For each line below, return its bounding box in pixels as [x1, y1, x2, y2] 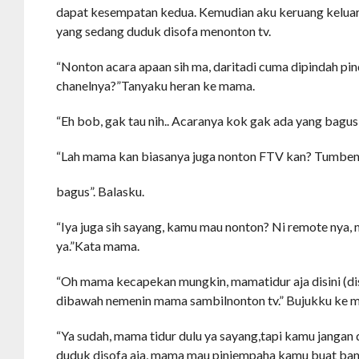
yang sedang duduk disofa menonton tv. [56, 22, 272, 38]
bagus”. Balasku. [56, 183, 145, 199]
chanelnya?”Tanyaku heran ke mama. [56, 77, 256, 93]
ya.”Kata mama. [56, 237, 140, 253]
